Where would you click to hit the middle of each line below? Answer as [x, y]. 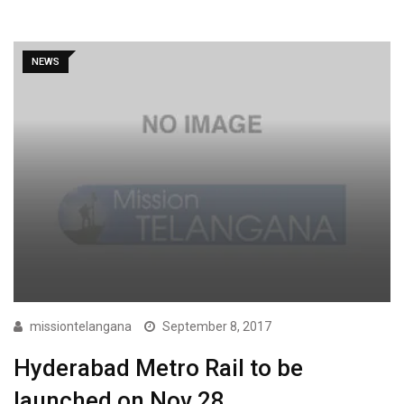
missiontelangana [81, 326]
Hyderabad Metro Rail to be [158, 367]
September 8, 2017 [217, 326]
